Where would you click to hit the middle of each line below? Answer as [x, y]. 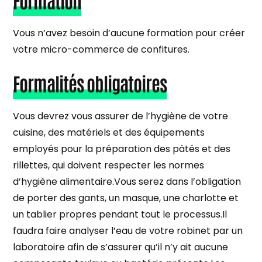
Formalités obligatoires [90, 82]
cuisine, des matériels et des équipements [109, 132]
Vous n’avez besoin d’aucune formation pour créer [129, 33]
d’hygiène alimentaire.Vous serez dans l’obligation [127, 181]
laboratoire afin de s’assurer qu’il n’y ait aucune [121, 247]
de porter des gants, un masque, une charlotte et [126, 198]
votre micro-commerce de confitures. [101, 49]
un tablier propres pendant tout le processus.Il [120, 214]
